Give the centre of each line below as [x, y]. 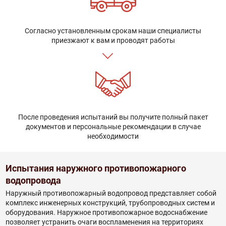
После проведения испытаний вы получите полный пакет [113, 117]
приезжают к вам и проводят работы [113, 41]
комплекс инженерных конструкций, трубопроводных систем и [110, 203]
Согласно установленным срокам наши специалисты [113, 31]
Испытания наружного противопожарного [96, 169]
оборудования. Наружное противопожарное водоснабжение [106, 212]
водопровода [33, 181]
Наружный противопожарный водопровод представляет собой [111, 193]
